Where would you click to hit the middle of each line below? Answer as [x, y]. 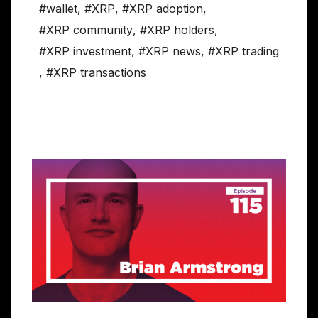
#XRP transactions [96, 73]
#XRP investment [85, 51]
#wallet [58, 9]
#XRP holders [177, 30]
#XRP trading [243, 51]
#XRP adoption [163, 9]
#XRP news [170, 51]
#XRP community [86, 30]
